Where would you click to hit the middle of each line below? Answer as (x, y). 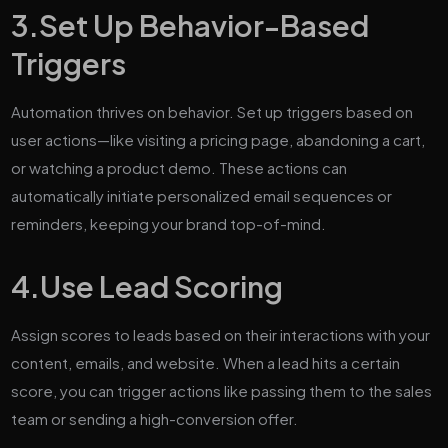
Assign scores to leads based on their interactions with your (221, 334)
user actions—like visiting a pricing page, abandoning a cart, (218, 139)
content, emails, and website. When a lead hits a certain (206, 362)
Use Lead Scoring (162, 286)
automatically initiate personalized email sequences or (202, 195)
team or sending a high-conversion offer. (155, 418)
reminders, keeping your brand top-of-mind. (169, 223)
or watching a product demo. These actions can (179, 167)
